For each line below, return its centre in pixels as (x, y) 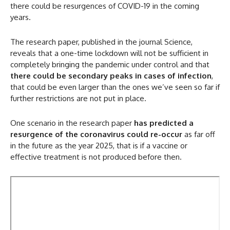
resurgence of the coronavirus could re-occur (96, 134)
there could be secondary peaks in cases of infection (111, 75)
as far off (199, 134)
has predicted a (164, 123)
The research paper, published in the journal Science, (101, 42)
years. (21, 17)
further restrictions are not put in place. (78, 98)
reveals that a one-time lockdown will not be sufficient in (109, 53)
